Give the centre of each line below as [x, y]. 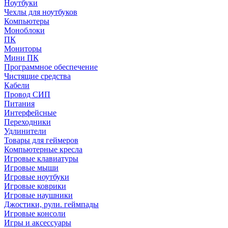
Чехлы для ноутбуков [41, 12]
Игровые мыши [31, 167]
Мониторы [23, 48]
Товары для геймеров [41, 140]
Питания [19, 103]
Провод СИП [27, 94]
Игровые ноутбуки [37, 177]
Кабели [17, 85]
